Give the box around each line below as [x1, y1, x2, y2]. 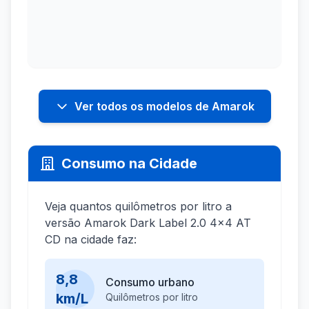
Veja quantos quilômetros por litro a [45, 199, 232, 214]
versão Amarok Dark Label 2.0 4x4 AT [45, 216, 251, 230]
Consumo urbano [106, 275, 195, 290]
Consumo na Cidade [61, 155, 197, 172]
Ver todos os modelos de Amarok [74, 99, 255, 114]
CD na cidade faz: [45, 232, 137, 247]
